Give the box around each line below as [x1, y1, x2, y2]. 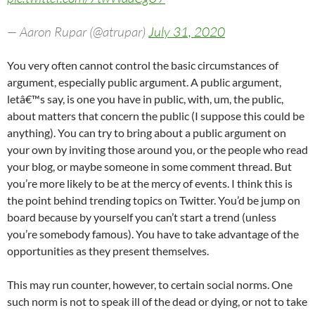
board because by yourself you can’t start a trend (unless [7, 210, 276, 224]
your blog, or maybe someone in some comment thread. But [7, 160, 292, 173]
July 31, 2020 [148, 23, 225, 40]
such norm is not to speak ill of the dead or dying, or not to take [7, 295, 307, 308]
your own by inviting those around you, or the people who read [7, 143, 308, 156]
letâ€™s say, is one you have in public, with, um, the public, [7, 92, 283, 105]
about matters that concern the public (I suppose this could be [7, 109, 304, 122]
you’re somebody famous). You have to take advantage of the [7, 227, 299, 240]
